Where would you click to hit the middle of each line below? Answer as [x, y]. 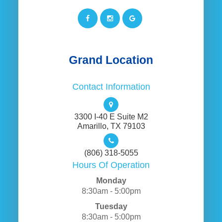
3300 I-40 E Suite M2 [111, 116]
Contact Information [111, 87]
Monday [111, 180]
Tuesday [111, 206]
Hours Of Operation [111, 165]
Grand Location [111, 60]
